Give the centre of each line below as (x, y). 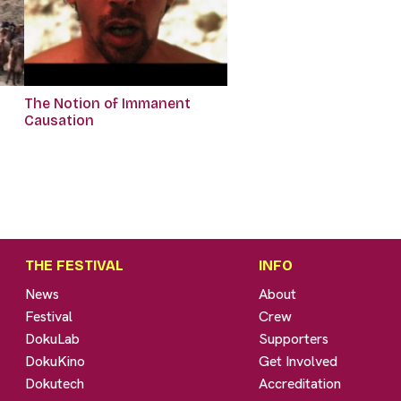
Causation (59, 120)
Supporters (294, 338)
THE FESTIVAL (75, 265)
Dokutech (55, 383)
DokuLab (53, 338)
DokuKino (55, 361)
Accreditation (300, 383)
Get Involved (299, 361)
